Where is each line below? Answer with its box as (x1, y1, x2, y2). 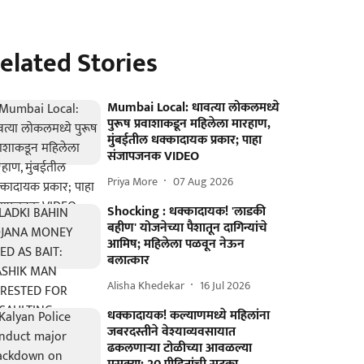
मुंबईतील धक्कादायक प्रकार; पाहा (107, 129, 262, 151)
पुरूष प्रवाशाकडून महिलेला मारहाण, (107, 113, 271, 135)
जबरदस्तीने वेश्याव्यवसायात (107, 321, 236, 343)
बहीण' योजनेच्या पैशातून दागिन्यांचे (107, 217, 268, 239)
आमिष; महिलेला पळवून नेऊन (107, 233, 245, 255)
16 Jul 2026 (200, 275, 251, 295)
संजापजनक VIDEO (107, 145, 200, 167)
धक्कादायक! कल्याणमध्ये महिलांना (107, 305, 271, 327)
